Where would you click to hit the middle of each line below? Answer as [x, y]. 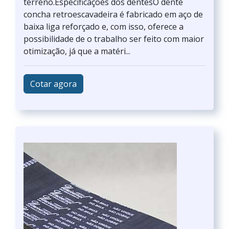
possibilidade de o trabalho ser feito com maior [114, 39]
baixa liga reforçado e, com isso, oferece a [104, 27]
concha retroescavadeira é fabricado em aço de [113, 14]
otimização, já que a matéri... [77, 51]
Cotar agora [53, 84]
